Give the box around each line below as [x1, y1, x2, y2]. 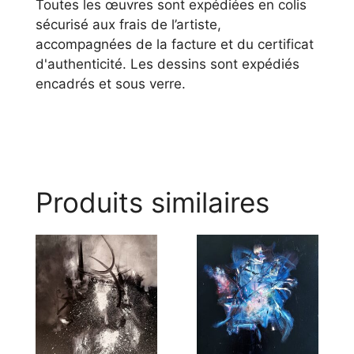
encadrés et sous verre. [36, 75, 186, 92]
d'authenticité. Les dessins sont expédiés [36, 55, 299, 72]
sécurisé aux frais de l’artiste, [36, 16, 221, 32]
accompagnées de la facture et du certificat [36, 36, 314, 52]
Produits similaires [36, 185, 269, 219]
